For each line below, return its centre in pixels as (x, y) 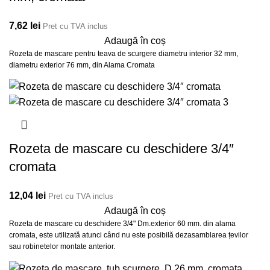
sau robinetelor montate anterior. (62, 247)
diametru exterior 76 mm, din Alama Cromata (82, 65)
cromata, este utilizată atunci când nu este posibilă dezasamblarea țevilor (129, 235)
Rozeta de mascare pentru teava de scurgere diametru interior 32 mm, (124, 53)
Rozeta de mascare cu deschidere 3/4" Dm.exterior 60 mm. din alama (122, 224)
